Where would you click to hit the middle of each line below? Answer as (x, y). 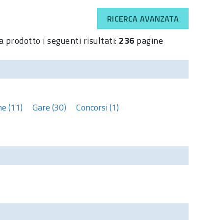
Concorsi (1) (97, 107)
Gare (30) (49, 107)
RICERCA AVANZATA (143, 18)
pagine (149, 40)
